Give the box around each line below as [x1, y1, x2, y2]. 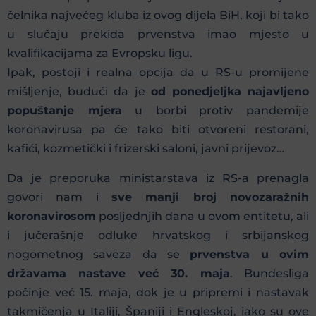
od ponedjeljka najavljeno [150, 85, 310, 99]
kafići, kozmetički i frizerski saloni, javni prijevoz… [7, 142, 284, 156]
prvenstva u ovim [190, 247, 310, 261]
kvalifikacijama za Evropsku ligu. [7, 47, 193, 61]
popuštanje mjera [7, 104, 122, 118]
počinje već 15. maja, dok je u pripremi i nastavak [7, 285, 309, 299]
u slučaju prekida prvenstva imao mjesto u [7, 28, 309, 42]
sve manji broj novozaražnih [111, 190, 309, 204]
